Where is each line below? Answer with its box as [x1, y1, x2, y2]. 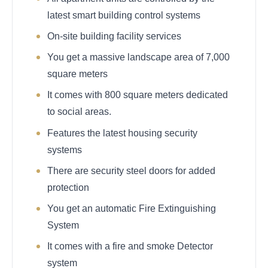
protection [47, 182, 89, 193]
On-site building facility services [47, 31, 181, 42]
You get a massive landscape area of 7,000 [47, 52, 230, 63]
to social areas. [47, 106, 111, 117]
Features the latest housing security [47, 127, 197, 138]
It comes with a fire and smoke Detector [47, 241, 213, 252]
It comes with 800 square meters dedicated [47, 90, 228, 100]
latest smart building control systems [47, 10, 200, 20]
